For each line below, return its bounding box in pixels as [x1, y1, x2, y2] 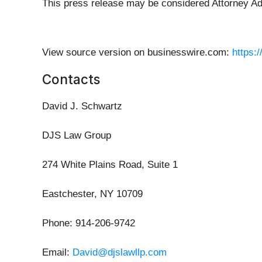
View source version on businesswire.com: [42, 47, 232, 58]
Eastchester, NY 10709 [42, 188, 143, 200]
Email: [42, 247, 73, 258]
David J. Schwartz [42, 101, 122, 112]
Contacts [42, 71, 100, 88]
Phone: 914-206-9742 [42, 218, 135, 229]
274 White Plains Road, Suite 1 [42, 159, 178, 171]
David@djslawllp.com [73, 247, 167, 258]
